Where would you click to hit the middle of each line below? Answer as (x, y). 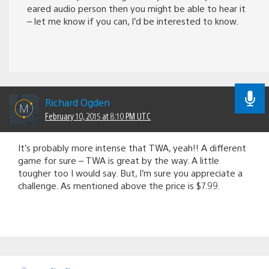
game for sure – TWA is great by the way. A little (119, 160)
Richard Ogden (77, 102)
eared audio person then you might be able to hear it (136, 8)
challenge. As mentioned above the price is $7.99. (119, 185)
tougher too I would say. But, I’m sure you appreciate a (130, 172)
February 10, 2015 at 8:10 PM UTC (98, 116)
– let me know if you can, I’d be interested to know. (133, 20)
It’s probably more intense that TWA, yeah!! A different (132, 147)
